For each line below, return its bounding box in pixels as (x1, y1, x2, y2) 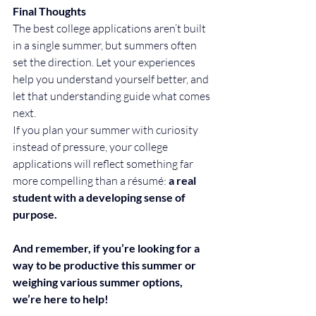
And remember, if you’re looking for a (13, 241, 202, 255)
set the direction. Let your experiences (13, 54, 197, 69)
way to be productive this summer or (13, 257, 198, 272)
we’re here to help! (13, 291, 111, 305)
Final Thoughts (13, 4, 86, 18)
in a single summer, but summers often (13, 37, 199, 52)
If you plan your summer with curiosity (13, 122, 200, 137)
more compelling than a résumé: (13, 173, 169, 188)
